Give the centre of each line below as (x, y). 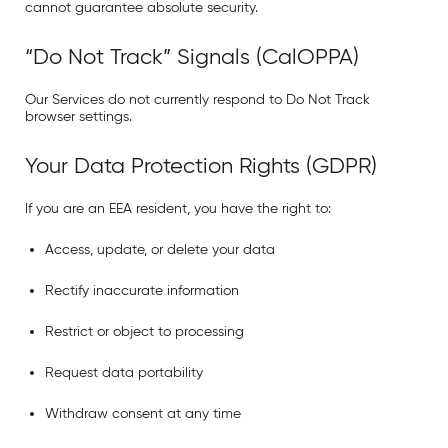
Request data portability (124, 372)
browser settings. (78, 116)
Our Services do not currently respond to (155, 99)
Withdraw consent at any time (143, 413)
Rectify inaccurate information (142, 290)
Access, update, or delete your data (160, 249)
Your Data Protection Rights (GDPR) (201, 165)
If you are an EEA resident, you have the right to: (178, 208)
